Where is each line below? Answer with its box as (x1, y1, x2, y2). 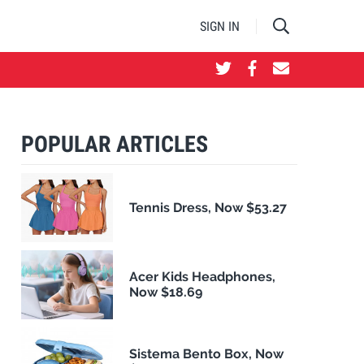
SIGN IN (200, 18, 240, 34)
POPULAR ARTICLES (21, 131, 208, 158)
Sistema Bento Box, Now (129, 346, 284, 362)
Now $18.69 (129, 284, 203, 301)
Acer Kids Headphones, (129, 269, 276, 285)
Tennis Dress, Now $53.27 (129, 199, 288, 215)
